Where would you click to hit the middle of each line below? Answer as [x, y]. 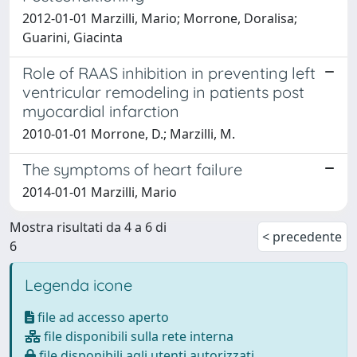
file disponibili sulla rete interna [137, 336]
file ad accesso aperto [102, 317]
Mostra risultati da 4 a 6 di [88, 227]
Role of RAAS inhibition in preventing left [169, 73]
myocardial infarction [101, 111]
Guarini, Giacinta [73, 37]
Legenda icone [78, 284]
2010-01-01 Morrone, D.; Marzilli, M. [129, 133]
